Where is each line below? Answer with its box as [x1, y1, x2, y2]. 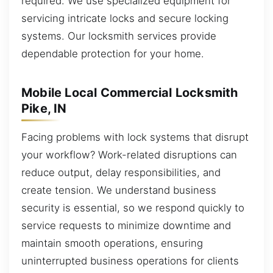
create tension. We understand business [21, 184, 216, 197]
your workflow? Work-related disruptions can [21, 149, 237, 161]
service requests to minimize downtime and [21, 219, 231, 232]
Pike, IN [21, 101, 67, 116]
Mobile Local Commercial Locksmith [21, 85, 238, 100]
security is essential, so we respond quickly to [21, 202, 244, 214]
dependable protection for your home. [21, 48, 204, 60]
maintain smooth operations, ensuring [21, 237, 203, 250]
